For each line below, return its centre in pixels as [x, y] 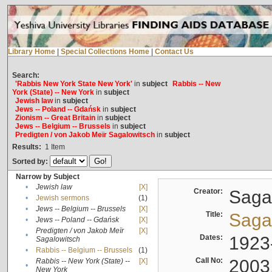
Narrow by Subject [47, 177]
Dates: [213, 238]
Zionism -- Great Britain [55, 118]
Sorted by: [31, 162]
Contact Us [174, 52]
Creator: [210, 192]
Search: [25, 76]
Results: [26, 147]
